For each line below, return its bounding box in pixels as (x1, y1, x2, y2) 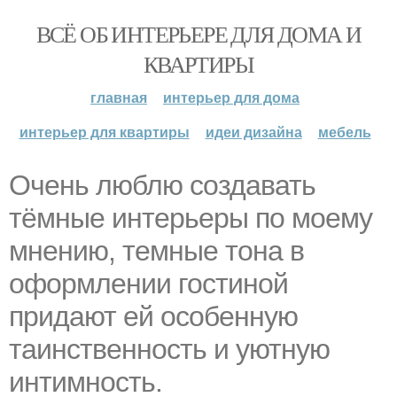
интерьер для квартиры (19, 121, 190, 142)
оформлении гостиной (9, 268, 288, 300)
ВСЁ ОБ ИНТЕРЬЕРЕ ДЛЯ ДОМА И (35, 19, 362, 49)
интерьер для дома (163, 87, 300, 107)
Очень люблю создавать (9, 169, 315, 201)
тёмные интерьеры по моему (9, 202, 372, 234)
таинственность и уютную (9, 333, 330, 365)
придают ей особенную (9, 300, 298, 332)
